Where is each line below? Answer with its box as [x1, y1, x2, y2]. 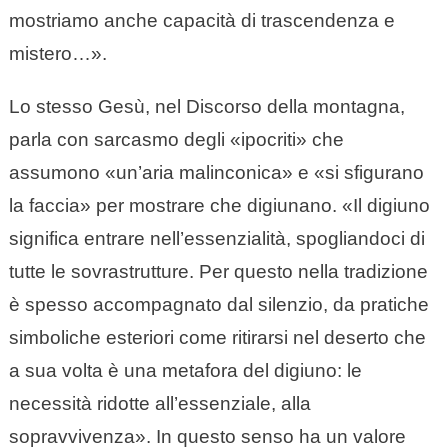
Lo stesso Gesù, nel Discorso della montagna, [8, 96, 405, 118]
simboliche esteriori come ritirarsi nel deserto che [8, 327, 426, 349]
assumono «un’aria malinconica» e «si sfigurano [8, 162, 424, 184]
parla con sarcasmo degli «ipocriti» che [8, 129, 344, 151]
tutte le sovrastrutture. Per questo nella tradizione [8, 261, 428, 283]
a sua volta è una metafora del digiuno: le [8, 360, 362, 382]
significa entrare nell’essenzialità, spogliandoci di [8, 228, 425, 250]
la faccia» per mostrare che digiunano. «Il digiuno [8, 195, 430, 217]
